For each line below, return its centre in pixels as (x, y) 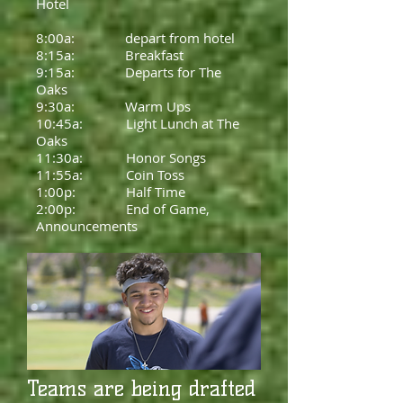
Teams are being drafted (141, 388)
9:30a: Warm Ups (113, 106)
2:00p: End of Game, (123, 209)
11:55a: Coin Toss (110, 175)
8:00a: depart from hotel (137, 38)
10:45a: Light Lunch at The (138, 123)
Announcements (89, 226)
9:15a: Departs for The (129, 72)
